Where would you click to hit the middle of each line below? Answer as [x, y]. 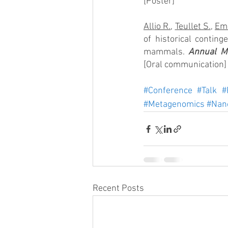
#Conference [168, 91]
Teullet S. [193, 27]
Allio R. [157, 27]
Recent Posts [118, 189]
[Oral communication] [185, 65]
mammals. [166, 52]
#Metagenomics [174, 105]
